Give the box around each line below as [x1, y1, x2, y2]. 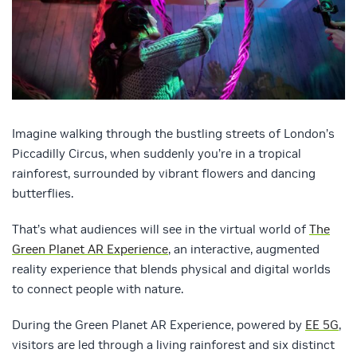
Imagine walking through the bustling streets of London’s [12, 126, 335, 142]
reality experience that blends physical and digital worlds [12, 261, 331, 277]
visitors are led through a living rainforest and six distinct [12, 337, 335, 353]
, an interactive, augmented [168, 241, 320, 257]
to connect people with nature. [12, 281, 183, 297]
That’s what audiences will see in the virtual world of [12, 222, 309, 237]
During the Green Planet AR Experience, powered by [12, 317, 305, 333]
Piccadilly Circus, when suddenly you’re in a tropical [12, 146, 301, 162]
